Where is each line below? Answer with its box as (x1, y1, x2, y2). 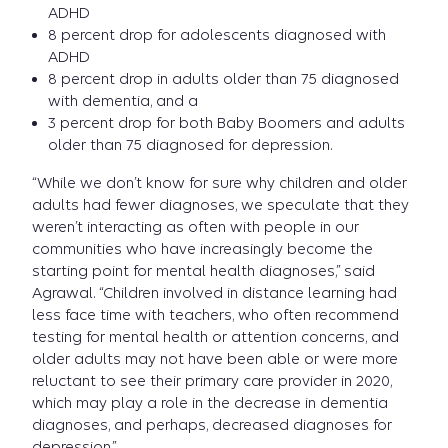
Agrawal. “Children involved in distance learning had (32, 284, 397, 302)
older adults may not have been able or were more (32, 350, 398, 368)
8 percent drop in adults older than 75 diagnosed (48, 70, 399, 88)
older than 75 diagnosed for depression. (48, 136, 332, 154)
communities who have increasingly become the (32, 240, 373, 258)
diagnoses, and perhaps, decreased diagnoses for (32, 416, 392, 434)
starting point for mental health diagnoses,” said (32, 262, 375, 280)
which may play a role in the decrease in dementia (32, 394, 388, 412)
